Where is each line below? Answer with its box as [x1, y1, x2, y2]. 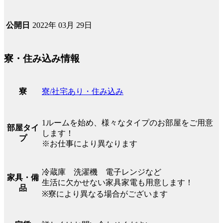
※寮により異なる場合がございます [42, 190, 168, 199]
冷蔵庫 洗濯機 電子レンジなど [42, 168, 161, 177]
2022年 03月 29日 [32, 20, 92, 29]
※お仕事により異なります [42, 139, 137, 148]
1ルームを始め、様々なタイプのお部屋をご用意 [42, 118, 213, 127]
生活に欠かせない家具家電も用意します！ [42, 178, 193, 187]
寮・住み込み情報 [4, 53, 80, 64]
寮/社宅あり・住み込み [42, 87, 123, 96]
